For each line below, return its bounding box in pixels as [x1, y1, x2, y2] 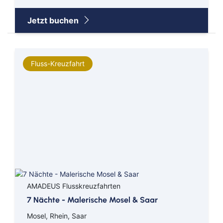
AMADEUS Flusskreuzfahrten [27, 182, 120, 191]
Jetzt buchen [27, 15, 81, 25]
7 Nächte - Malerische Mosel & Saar [27, 195, 158, 205]
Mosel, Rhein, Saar [27, 212, 87, 221]
